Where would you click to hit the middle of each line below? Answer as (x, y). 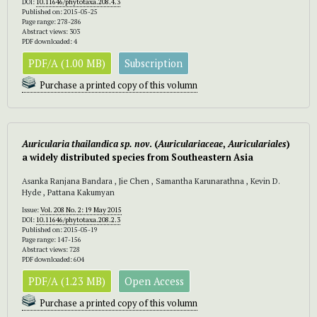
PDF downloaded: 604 (53, 259)
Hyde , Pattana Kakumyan (68, 192)
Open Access (154, 281)
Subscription (154, 63)
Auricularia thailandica (70, 144)
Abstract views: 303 (51, 31)
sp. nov (135, 144)
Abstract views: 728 (51, 249)
